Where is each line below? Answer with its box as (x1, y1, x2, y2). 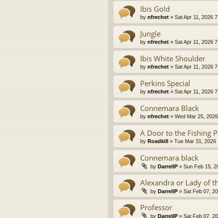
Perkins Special (140, 78, 190, 89)
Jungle (140, 29, 161, 39)
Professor (140, 202, 172, 213)
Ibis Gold (140, 4, 170, 14)
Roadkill (147, 138, 168, 145)
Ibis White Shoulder (140, 54, 205, 64)
